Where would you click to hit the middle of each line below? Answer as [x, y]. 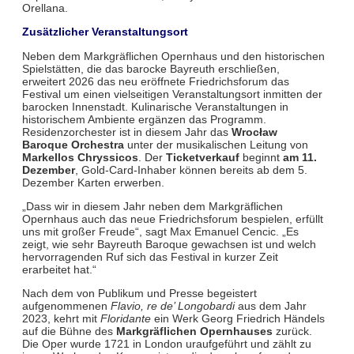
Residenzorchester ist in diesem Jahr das [126, 132]
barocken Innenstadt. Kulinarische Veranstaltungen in [155, 106]
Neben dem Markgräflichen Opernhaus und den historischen [173, 56]
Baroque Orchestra [73, 144]
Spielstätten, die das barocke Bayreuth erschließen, [151, 68]
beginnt [261, 157]
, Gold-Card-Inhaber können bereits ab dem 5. [191, 169]
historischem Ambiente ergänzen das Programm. [144, 119]
